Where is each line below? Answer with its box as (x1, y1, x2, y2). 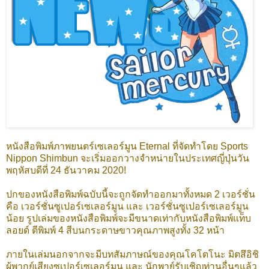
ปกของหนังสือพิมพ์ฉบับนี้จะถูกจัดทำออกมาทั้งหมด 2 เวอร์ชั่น (6, 189, 255, 199)
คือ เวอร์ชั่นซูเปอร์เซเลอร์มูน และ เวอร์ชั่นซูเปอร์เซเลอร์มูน (6, 201, 249, 211)
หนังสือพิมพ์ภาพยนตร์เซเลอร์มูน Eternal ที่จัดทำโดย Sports (6, 141, 248, 151)
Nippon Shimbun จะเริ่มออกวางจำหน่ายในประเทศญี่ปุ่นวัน (6, 153, 249, 163)
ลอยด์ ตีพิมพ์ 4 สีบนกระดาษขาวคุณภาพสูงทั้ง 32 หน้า (6, 225, 225, 235)
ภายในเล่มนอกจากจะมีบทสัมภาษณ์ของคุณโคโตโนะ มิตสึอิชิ (6, 249, 259, 259)
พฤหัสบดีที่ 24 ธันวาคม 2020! (6, 165, 126, 175)
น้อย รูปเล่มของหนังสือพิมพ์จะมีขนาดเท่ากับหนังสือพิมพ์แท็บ (6, 213, 251, 223)
